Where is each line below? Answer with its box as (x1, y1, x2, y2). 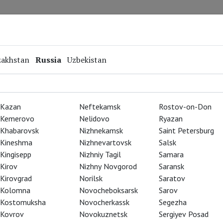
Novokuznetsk (79, 209, 128, 219)
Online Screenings (105, 17, 166, 27)
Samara (158, 149, 184, 159)
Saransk (158, 161, 184, 171)
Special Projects (45, 17, 98, 27)
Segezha (158, 197, 187, 207)
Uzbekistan (67, 54, 107, 65)
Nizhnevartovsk (79, 137, 132, 147)
